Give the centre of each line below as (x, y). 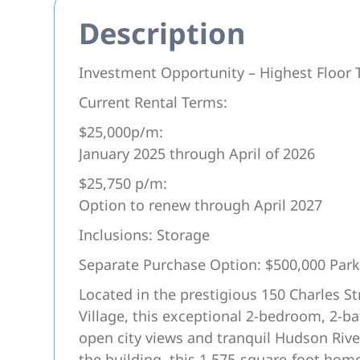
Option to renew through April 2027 (201, 205)
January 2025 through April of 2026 (197, 153)
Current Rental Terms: (153, 102)
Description (162, 33)
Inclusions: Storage (145, 235)
